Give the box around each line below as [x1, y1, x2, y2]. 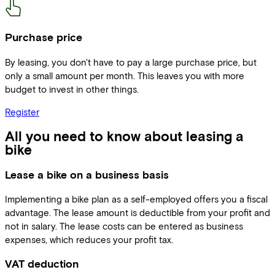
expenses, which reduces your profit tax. [5, 234, 173, 246]
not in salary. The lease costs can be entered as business [5, 220, 243, 232]
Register [5, 106, 39, 117]
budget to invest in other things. [5, 83, 139, 95]
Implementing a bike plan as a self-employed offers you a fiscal [5, 193, 268, 205]
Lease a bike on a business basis [5, 168, 169, 181]
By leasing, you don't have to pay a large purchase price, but [5, 56, 257, 68]
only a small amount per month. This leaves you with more [5, 69, 244, 81]
